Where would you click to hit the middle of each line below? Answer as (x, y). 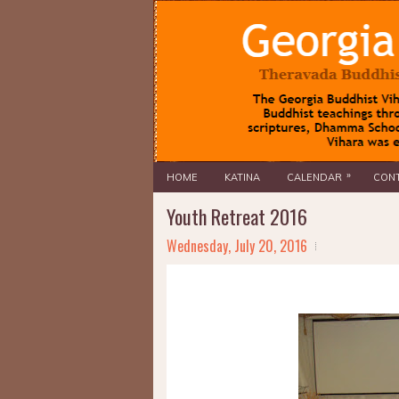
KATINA (242, 177)
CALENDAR (314, 177)
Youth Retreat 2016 (237, 216)
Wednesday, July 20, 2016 (237, 246)
